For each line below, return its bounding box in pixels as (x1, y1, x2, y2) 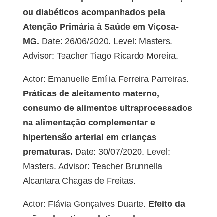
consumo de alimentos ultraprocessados (22, 103, 192, 113)
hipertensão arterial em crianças (22, 132, 156, 142)
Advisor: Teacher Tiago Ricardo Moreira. (22, 51, 178, 61)
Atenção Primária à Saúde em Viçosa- (22, 22, 179, 32)
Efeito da (145, 199, 185, 209)
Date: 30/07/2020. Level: (72, 147, 170, 157)
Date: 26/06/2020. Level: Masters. (39, 36, 172, 46)
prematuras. (22, 147, 73, 157)
